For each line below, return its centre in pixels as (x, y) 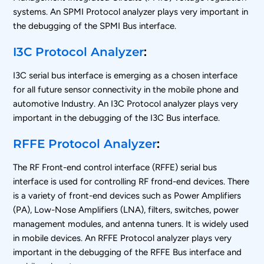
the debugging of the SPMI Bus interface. (95, 26)
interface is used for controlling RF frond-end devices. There (131, 181)
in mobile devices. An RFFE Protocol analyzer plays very (123, 238)
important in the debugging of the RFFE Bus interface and (128, 252)
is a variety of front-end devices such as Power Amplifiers (127, 195)
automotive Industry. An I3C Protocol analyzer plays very (126, 103)
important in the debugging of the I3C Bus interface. (117, 118)
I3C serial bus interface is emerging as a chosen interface (126, 75)
